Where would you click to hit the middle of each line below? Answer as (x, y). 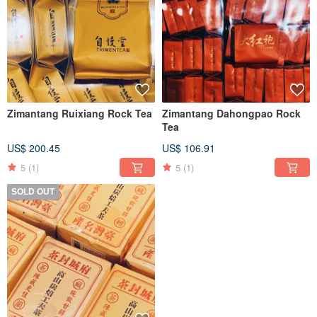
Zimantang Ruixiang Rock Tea (80, 114)
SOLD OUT (33, 192)
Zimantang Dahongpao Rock (231, 114)
